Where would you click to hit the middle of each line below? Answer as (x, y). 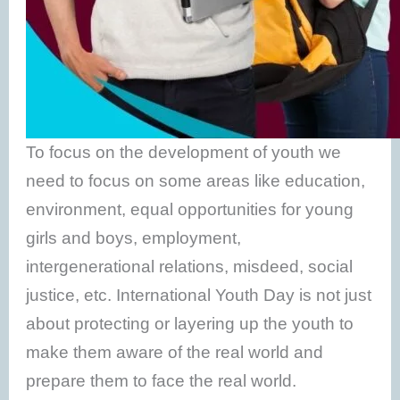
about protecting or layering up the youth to (190, 323)
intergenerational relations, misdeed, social (190, 266)
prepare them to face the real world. (162, 380)
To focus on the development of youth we (184, 152)
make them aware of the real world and (175, 352)
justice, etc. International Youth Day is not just (199, 295)
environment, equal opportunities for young (190, 209)
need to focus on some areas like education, (196, 180)
